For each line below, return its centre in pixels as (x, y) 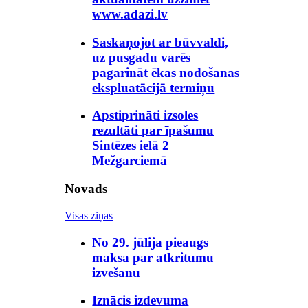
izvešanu (117, 272)
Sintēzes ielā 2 (131, 146)
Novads (86, 189)
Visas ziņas (89, 215)
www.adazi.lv (130, 14)
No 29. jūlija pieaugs (151, 242)
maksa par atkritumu (153, 257)
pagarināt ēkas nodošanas (166, 72)
